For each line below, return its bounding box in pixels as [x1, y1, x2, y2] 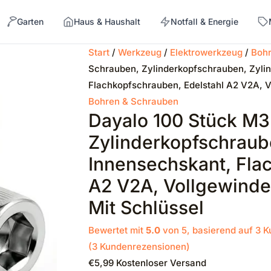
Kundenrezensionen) [97, 241, 190, 252]
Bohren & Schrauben [88, 96, 178, 107]
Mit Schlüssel [88, 197, 204, 218]
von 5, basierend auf [160, 224, 255, 236]
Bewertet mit [88, 224, 146, 236]
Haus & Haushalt [74, 16, 141, 27]
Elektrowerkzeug [169, 47, 243, 58]
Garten [17, 16, 44, 27]
